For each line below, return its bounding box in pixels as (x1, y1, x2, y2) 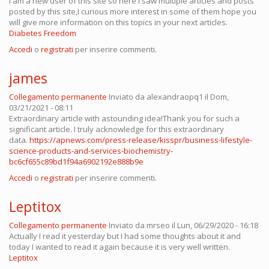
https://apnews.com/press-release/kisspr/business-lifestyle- (29, 134, 252, 146)
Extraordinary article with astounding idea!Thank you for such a (9, 113, 240, 124)
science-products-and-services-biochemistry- (9, 145, 173, 157)
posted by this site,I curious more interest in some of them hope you (9, 6, 256, 17)
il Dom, (203, 91, 229, 103)
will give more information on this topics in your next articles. (9, 17, 228, 28)
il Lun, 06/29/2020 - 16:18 (170, 220, 258, 231)
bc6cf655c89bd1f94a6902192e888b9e (9, 156, 144, 168)
